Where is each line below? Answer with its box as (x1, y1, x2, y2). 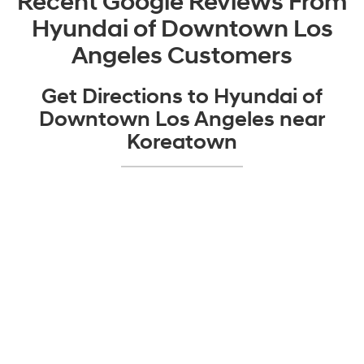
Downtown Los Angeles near (39, 106, 325, 132)
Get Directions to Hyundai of (41, 84, 323, 110)
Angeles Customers (71, 41, 292, 71)
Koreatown (127, 129, 237, 155)
